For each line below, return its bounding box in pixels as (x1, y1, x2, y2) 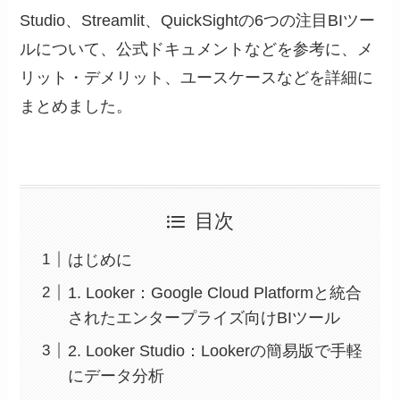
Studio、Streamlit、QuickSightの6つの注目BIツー (20, 11, 376, 29)
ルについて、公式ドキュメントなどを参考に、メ (20, 39, 374, 58)
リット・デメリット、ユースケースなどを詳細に (20, 68, 374, 87)
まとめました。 (20, 96, 133, 115)
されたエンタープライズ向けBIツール (68, 308, 341, 327)
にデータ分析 (68, 366, 165, 385)
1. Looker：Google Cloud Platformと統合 (68, 283, 362, 302)
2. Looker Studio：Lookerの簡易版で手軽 (68, 341, 363, 360)
